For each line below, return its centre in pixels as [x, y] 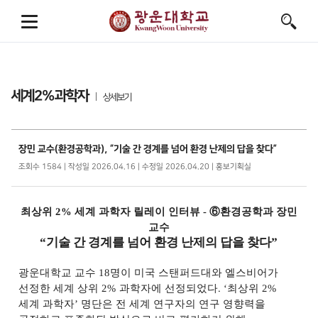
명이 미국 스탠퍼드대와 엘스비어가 [194, 273]
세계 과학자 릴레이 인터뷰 [139, 212]
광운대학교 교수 [59, 273]
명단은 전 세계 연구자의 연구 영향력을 [174, 304]
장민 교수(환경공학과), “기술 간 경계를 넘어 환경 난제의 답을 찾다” [148, 149]
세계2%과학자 [50, 96]
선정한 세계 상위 [60, 288]
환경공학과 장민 [259, 212]
